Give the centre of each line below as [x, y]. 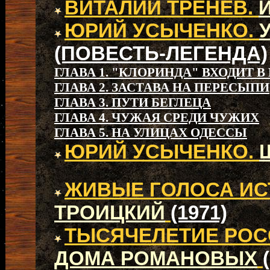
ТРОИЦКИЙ [110, 212]
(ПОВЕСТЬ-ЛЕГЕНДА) [161, 53]
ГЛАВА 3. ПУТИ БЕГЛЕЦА [133, 102]
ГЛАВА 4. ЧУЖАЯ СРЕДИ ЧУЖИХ [157, 118]
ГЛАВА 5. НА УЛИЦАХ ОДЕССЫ [151, 133]
